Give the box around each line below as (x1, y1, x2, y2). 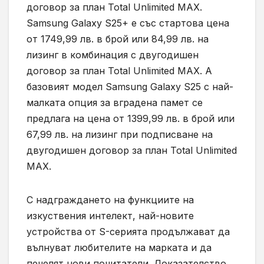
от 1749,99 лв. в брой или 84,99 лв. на (27, 32, 209, 45)
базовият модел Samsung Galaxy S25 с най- (27, 80, 233, 93)
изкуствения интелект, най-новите (27, 209, 194, 222)
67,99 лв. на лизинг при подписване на (27, 128, 213, 140)
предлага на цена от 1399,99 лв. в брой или (27, 112, 235, 124)
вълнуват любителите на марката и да (27, 241, 212, 253)
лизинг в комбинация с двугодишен (27, 48, 199, 61)
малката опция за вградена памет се (27, 96, 203, 108)
